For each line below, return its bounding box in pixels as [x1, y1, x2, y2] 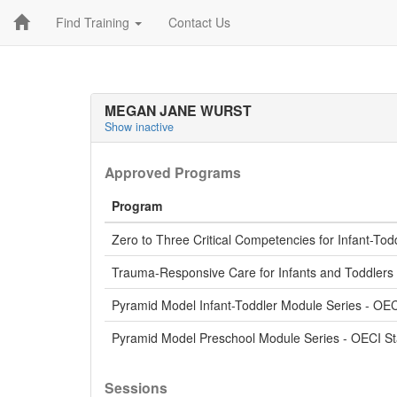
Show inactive [105, 119, 174, 135]
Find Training [56, 13, 133, 31]
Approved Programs [105, 162, 241, 183]
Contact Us [168, 13, 230, 31]
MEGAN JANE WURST [105, 100, 252, 121]
